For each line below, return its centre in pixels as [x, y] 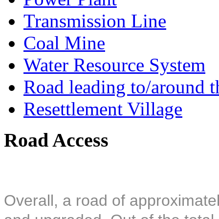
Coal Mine [64, 43]
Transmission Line [95, 21]
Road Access [56, 140]
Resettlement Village [103, 109]
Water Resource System [114, 65]
